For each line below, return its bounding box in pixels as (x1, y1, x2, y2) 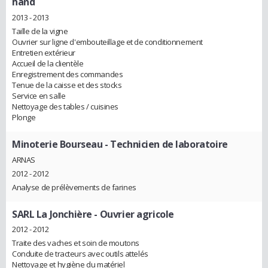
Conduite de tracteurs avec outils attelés (12, 248, 148, 260)
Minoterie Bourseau (12, 137, 103, 151)
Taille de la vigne (12, 25, 68, 36)
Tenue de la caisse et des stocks (12, 79, 122, 90)
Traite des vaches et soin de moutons (12, 237, 139, 249)
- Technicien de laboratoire (102, 137, 228, 151)
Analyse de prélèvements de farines (12, 181, 136, 193)
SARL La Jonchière (12, 207, 92, 221)
